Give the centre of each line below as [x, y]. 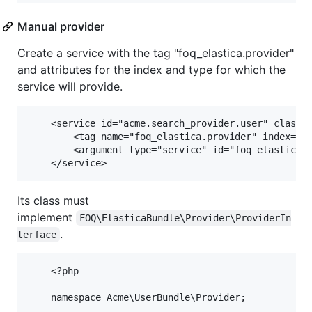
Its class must [53, 201]
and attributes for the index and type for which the [151, 70]
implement [47, 218]
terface [37, 235]
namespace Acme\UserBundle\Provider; [137, 298]
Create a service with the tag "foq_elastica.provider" [156, 53]
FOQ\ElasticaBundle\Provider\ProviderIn [186, 218]
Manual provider [61, 27]
